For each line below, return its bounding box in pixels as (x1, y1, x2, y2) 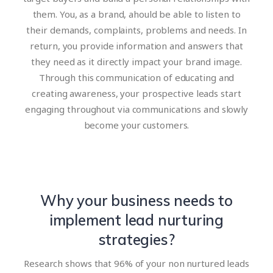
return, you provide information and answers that (30, 40, 243, 52)
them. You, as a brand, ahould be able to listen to (32, 8, 241, 20)
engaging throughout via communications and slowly (24, 103, 249, 115)
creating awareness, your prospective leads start (32, 87, 241, 99)
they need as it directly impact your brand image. (31, 55, 242, 68)
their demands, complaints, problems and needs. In (26, 24, 247, 36)
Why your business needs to (40, 191, 233, 210)
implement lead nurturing (49, 211, 224, 229)
